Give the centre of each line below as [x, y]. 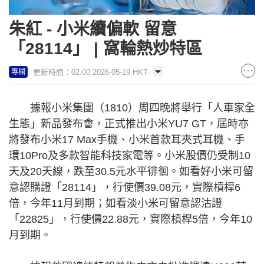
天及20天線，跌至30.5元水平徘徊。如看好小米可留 [131, 171]
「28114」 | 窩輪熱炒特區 [105, 48]
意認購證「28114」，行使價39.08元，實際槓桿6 [125, 187]
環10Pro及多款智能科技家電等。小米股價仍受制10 [130, 155]
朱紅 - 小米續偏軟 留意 [93, 29]
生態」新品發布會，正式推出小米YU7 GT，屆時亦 [129, 123]
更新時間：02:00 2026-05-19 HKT [90, 72]
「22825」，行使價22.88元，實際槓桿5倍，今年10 [131, 219]
